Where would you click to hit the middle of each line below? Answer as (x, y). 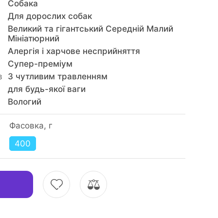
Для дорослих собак (50, 16)
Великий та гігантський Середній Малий (90, 29)
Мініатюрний (33, 38)
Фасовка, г (31, 126)
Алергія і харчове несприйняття (74, 51)
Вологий (24, 102)
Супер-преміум (40, 64)
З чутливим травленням (57, 76)
